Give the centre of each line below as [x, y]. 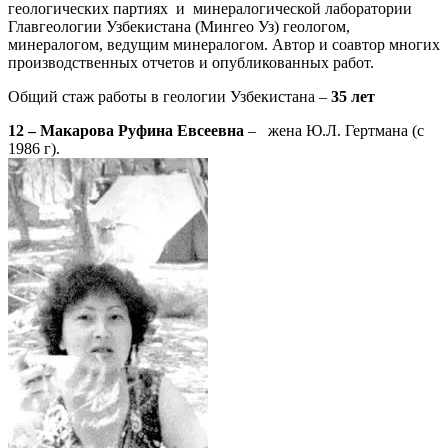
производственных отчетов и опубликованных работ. [191, 63]
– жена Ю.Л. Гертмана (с [334, 131]
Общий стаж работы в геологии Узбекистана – [169, 97]
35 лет [353, 97]
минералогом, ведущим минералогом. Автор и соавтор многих [224, 45]
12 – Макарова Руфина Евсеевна [126, 131]
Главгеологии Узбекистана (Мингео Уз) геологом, [181, 27]
